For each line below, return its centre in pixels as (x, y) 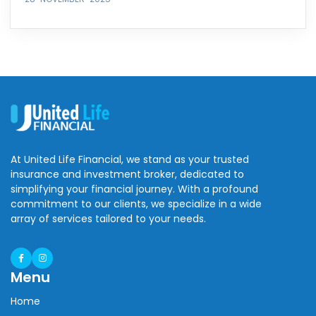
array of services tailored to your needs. (108, 218)
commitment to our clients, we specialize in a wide (136, 203)
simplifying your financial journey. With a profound (134, 189)
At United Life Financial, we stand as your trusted (130, 159)
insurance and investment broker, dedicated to (127, 174)
